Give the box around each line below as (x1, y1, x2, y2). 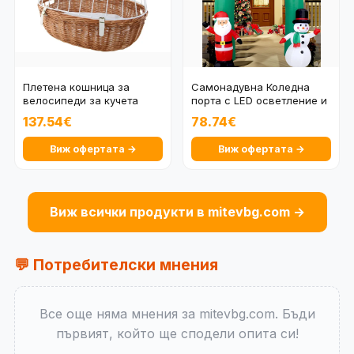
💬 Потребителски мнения (14, 255, 218, 275)
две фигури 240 (191, 107, 273, 121)
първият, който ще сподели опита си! (55, 326, 299, 342)
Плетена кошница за (23, 81, 130, 94)
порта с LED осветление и (191, 94, 327, 107)
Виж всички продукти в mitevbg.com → (49, 204, 305, 220)
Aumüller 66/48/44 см (23, 107, 133, 121)
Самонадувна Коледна (191, 81, 310, 94)
